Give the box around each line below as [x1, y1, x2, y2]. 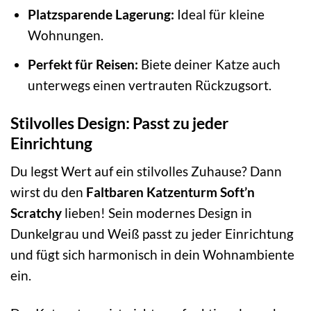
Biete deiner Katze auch [137, 56, 280, 72]
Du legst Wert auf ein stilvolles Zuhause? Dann [10, 163, 282, 180]
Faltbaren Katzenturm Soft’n [86, 184, 255, 201]
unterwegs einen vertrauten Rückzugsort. [27, 76, 271, 93]
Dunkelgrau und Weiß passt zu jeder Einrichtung [10, 226, 294, 242]
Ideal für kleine [174, 6, 264, 23]
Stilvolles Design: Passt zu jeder [10, 112, 228, 133]
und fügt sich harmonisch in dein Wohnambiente [10, 246, 294, 263]
